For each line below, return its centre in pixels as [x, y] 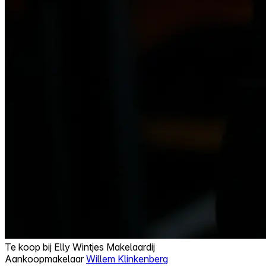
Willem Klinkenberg [127, 259]
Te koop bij [29, 247]
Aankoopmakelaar [45, 259]
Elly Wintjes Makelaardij [104, 247]
